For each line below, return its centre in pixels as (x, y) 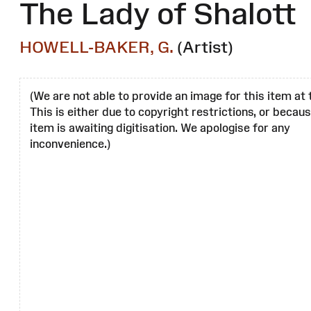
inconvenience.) (70, 144)
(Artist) (205, 47)
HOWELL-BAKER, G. (96, 47)
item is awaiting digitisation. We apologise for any (160, 128)
